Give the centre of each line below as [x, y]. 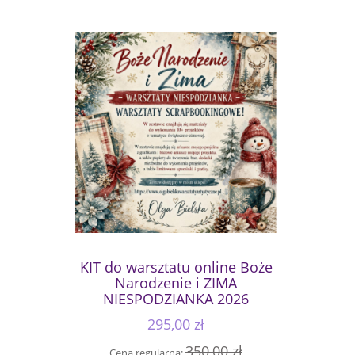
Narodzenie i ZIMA [176, 282]
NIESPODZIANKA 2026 [176, 298]
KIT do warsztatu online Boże [176, 267]
